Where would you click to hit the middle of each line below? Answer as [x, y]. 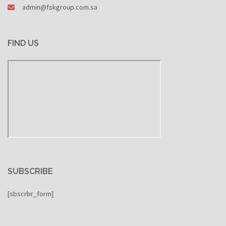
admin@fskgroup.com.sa [60, 7]
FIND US [23, 43]
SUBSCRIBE [30, 171]
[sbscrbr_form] [31, 193]
